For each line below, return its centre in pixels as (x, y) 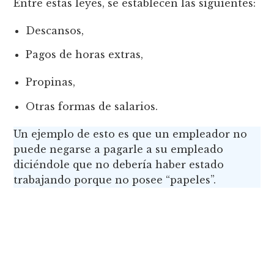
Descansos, (55, 30)
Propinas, (51, 82)
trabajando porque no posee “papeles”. (117, 180)
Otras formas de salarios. (92, 106)
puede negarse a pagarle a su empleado (119, 149)
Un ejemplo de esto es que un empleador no (131, 134)
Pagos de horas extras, (85, 55)
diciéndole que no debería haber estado (119, 164)
